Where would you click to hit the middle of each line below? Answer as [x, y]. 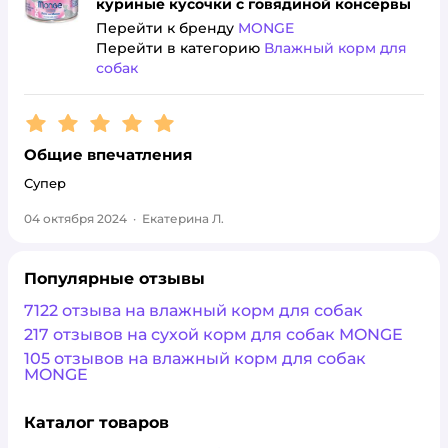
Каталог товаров [96, 422]
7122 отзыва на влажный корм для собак [193, 310]
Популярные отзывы [114, 278]
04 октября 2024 [75, 218]
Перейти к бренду [167, 28]
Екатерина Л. [183, 218]
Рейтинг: [63, 118]
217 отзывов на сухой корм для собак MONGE [213, 334]
